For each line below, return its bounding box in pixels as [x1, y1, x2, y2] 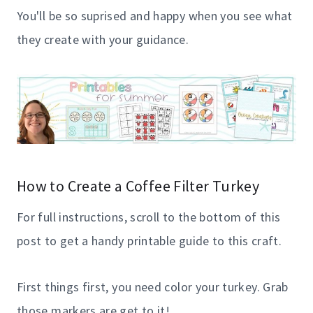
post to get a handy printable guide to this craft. [17, 232, 282, 249]
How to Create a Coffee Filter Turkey [17, 175, 259, 196]
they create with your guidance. [17, 31, 189, 48]
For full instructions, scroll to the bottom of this [17, 208, 281, 225]
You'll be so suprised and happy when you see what [17, 7, 293, 24]
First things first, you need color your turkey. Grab [17, 278, 289, 295]
